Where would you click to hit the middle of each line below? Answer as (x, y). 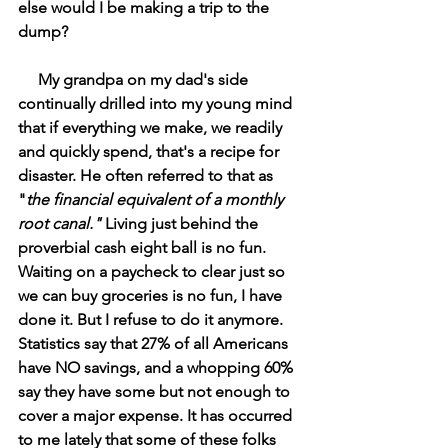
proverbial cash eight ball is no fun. (144, 247)
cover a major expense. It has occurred (157, 415)
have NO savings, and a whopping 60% (157, 367)
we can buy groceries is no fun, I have (152, 295)
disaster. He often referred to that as (147, 175)
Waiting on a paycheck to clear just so (153, 271)
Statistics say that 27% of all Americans (155, 343)
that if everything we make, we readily (152, 127)
